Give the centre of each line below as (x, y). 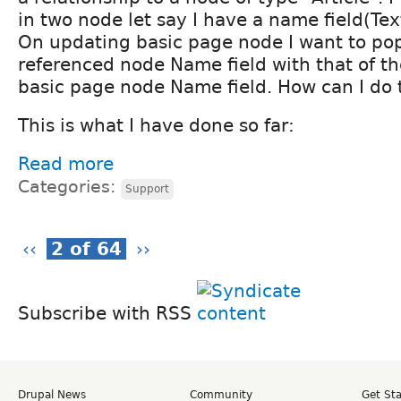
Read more (66, 163)
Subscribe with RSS (107, 313)
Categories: (69, 186)
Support (147, 188)
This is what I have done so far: (156, 125)
